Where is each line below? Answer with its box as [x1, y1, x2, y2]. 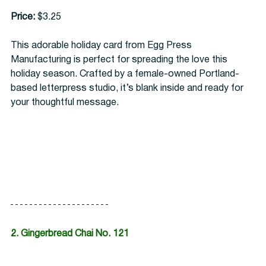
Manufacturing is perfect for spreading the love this [11, 56, 230, 65]
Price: [11, 13, 35, 22]
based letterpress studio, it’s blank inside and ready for [11, 84, 246, 93]
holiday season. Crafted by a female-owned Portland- [11, 70, 239, 79]
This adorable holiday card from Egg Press [11, 42, 194, 50]
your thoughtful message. [11, 99, 121, 107]
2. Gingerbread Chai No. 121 [11, 230, 129, 239]
